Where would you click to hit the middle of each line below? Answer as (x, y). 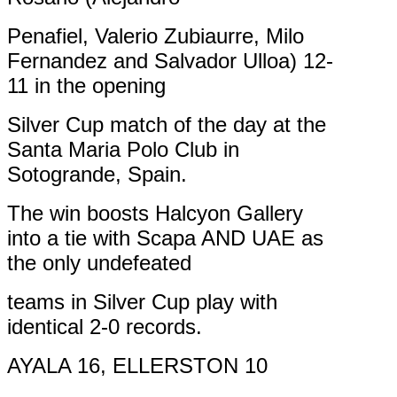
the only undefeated (99, 263)
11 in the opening (86, 86)
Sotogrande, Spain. (97, 175)
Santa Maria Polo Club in (123, 150)
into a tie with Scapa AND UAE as (165, 238)
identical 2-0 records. (105, 327)
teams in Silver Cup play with (142, 302)
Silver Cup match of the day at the (167, 125)
